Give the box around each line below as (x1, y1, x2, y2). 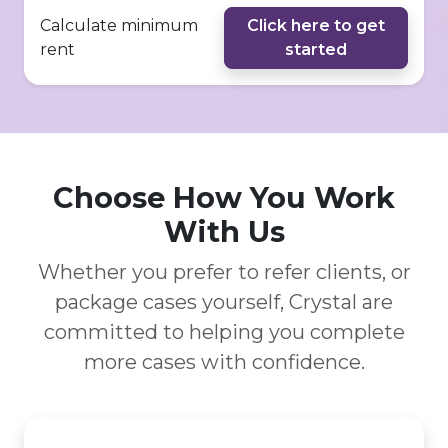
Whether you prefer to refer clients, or (37, 260, 411, 284)
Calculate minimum (40, 16, 198, 35)
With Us (163, 214, 285, 249)
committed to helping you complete (43, 320, 405, 344)
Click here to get (247, 16, 385, 35)
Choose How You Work (53, 180, 395, 215)
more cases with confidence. (83, 350, 365, 374)
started (285, 40, 347, 59)
